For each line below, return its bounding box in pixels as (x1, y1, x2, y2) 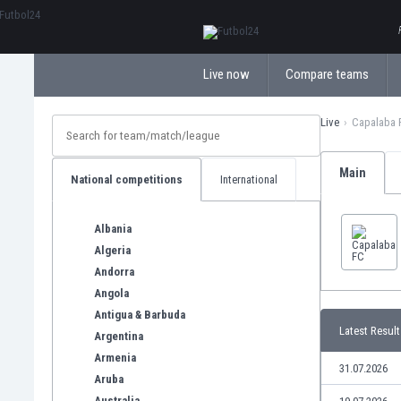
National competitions (71, 173, 183, 186)
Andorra (94, 264, 134, 278)
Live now (203, 66, 250, 82)
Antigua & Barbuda (94, 307, 185, 321)
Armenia (94, 350, 136, 364)
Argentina (94, 328, 143, 343)
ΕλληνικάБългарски (203, 11, 298, 24)
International (220, 173, 277, 186)
